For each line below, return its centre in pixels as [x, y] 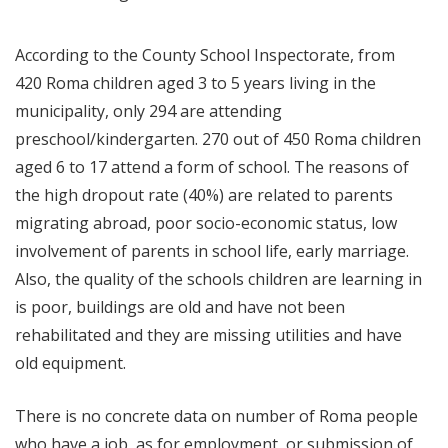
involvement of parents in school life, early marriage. [212, 251]
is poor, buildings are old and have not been [180, 307]
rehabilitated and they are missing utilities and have [208, 335]
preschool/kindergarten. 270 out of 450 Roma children [218, 139]
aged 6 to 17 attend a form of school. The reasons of [212, 167]
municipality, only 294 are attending [148, 111]
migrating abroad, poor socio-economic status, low [206, 223]
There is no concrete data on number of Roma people [216, 416]
